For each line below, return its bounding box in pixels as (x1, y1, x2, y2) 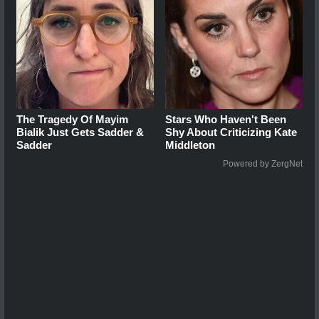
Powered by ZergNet (223, 159, 303, 169)
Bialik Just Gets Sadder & (16, 126, 144, 139)
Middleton (165, 139, 216, 152)
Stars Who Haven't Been (165, 113, 287, 126)
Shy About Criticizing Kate (165, 126, 298, 139)
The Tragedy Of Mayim (16, 113, 128, 126)
